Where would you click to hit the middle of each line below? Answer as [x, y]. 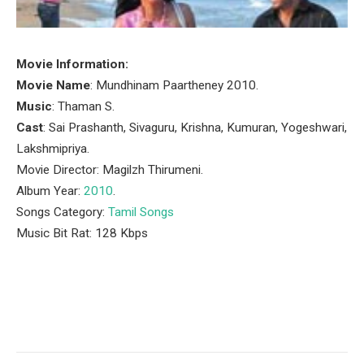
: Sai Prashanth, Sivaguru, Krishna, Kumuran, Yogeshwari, [195, 128]
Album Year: [50, 191]
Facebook [53, 320]
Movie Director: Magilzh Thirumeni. [110, 170]
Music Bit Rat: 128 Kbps [82, 233]
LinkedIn [220, 320]
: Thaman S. [83, 106]
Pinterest [164, 320]
